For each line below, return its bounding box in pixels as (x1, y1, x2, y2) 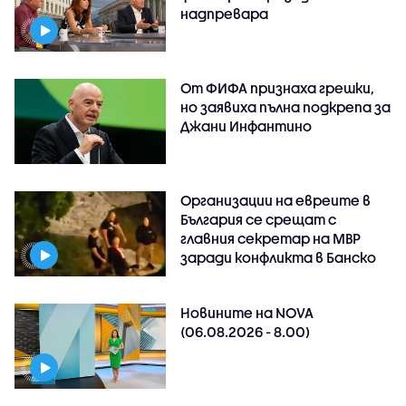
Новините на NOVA (180, 304, 314, 321)
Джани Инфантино (180, 117, 313, 134)
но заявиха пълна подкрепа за (180, 98, 391, 115)
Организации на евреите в (180, 191, 372, 208)
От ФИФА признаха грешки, (180, 79, 375, 96)
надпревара (180, 5, 269, 22)
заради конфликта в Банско (180, 248, 377, 266)
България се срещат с (180, 210, 337, 227)
